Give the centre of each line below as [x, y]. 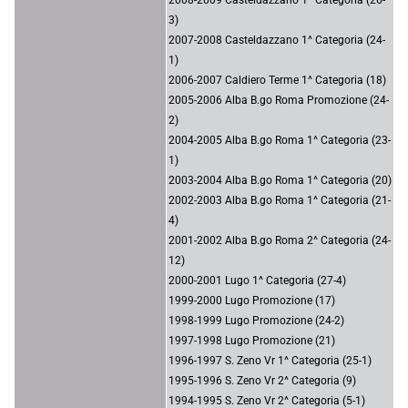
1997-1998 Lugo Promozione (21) [252, 340]
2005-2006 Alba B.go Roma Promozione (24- [279, 100]
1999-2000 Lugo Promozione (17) [252, 300]
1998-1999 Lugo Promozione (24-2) [256, 320]
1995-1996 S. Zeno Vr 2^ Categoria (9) [262, 380]
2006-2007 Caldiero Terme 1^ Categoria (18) [277, 80]
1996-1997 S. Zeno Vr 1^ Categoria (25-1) [270, 360]
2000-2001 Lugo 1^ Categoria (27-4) [257, 280]
